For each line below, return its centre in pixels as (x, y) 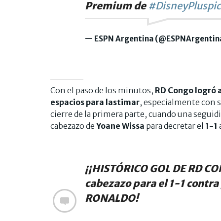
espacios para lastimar (95, 102)
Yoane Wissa (120, 126)
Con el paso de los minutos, (103, 90)
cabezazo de (73, 126)
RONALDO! (112, 198)
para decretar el (175, 126)
